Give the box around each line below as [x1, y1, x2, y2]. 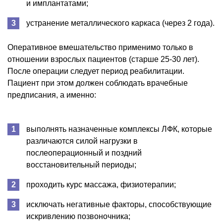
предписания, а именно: [7, 90, 96, 99]
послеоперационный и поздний [26, 148, 142, 157]
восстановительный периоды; [26, 160, 136, 169]
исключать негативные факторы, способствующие [26, 200, 212, 209]
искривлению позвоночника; [26, 212, 130, 221]
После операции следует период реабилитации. [7, 66, 184, 75]
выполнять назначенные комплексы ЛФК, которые [26, 124, 212, 133]
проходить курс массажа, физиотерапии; [26, 180, 176, 189]
